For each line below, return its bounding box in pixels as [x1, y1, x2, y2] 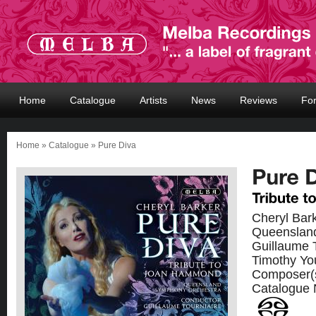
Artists [140, 95, 167, 106]
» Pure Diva [89, 140, 136, 150]
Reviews [240, 95, 277, 106]
